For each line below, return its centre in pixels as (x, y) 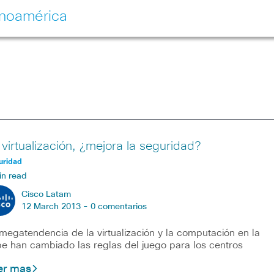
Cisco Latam (46, 194)
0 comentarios (118, 207)
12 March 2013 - (56, 207)
